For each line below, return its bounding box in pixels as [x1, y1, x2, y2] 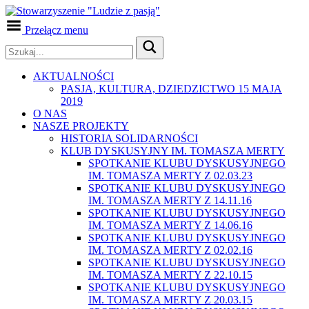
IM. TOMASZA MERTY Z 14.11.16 [88, 195, 252, 206]
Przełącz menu [25, 24, 88, 36]
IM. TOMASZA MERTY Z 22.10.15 [88, 269, 252, 281]
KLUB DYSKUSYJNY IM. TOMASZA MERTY [61, 145, 285, 157]
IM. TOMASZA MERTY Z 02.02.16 [88, 244, 252, 256]
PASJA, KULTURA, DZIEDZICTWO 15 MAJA [61, 83, 282, 94]
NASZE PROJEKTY [33, 120, 129, 132]
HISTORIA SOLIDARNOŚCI [61, 132, 198, 144]
